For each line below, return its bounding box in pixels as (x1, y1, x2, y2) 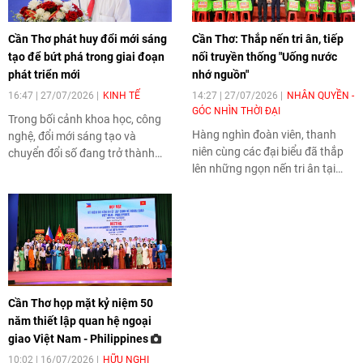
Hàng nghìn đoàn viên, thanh (191, 340, 336, 354)
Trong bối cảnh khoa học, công (8, 325, 161, 339)
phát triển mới (8, 280, 80, 294)
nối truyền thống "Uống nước (191, 263, 337, 276)
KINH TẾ (103, 302, 140, 314)
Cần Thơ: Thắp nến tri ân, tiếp (191, 245, 344, 258)
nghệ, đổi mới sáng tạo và (8, 342, 136, 356)
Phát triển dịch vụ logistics (105, 4, 237, 17)
